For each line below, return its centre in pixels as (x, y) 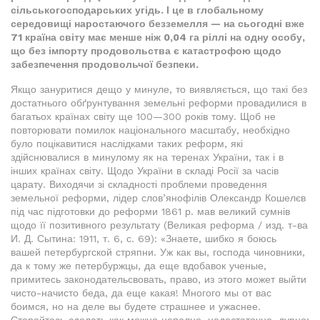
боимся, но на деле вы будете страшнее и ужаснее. (136, 306)
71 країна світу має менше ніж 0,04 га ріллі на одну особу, (158, 37)
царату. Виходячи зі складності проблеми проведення (139, 184)
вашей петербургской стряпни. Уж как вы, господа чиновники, (158, 252)
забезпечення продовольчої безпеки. (105, 64)
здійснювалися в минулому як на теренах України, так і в (147, 157)
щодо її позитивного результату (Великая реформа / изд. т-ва (159, 225)
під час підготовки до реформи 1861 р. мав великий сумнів (150, 211)
